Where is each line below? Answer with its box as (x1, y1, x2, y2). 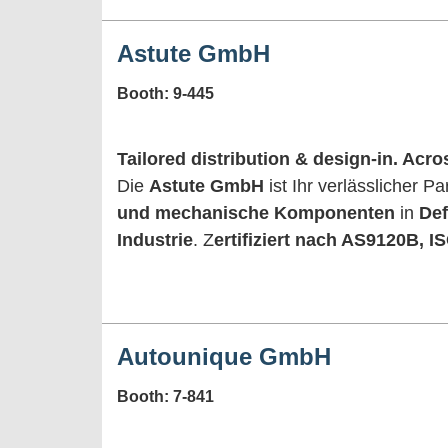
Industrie (117, 229, 193, 250)
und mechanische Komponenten (117, 202, 395, 223)
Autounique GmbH (117, 342, 331, 370)
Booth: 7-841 (117, 387, 214, 405)
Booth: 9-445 (117, 84, 214, 102)
